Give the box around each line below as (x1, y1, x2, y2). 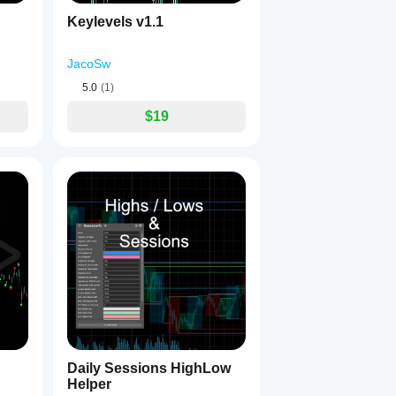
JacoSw (67, 57, 110, 71)
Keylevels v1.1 (67, 14, 164, 29)
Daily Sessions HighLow (67, 361, 231, 376)
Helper (67, 377, 111, 392)
